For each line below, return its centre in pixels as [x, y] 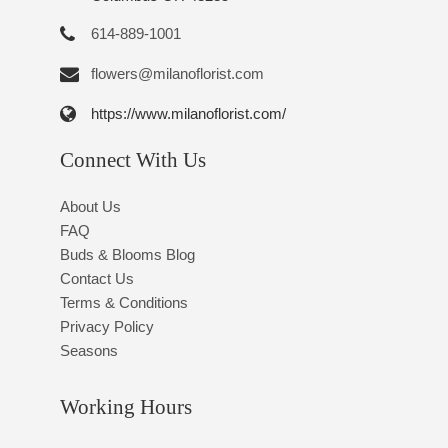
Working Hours [125, 406]
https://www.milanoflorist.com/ [188, 113]
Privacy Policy [106, 327]
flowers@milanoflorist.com [177, 73]
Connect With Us [132, 160]
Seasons [88, 351]
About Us [90, 207]
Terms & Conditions [123, 303]
